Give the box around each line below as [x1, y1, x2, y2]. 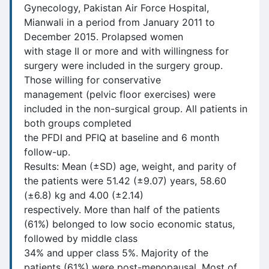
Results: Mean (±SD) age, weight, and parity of [24, 160, 237, 172]
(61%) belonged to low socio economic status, [24, 218, 235, 230]
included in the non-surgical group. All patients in [24, 103, 247, 115]
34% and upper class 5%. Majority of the [24, 247, 208, 259]
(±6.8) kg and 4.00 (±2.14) [24, 189, 144, 201]
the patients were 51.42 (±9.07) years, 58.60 [24, 175, 226, 187]
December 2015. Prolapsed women [24, 31, 183, 43]
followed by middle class [24, 232, 138, 244]
